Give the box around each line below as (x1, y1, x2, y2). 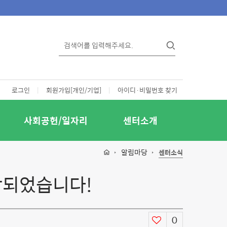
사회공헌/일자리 (23, 113, 88, 127)
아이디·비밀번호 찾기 (118, 85, 177, 95)
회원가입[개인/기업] (46, 85, 101, 95)
